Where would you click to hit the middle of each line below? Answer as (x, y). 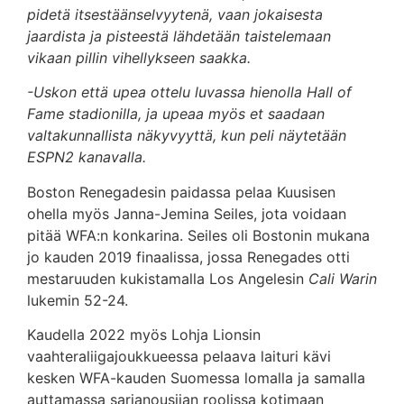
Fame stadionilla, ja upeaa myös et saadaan (176, 114)
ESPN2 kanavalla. (87, 157)
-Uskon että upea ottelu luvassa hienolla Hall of (189, 92)
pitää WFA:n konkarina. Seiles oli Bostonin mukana (198, 235)
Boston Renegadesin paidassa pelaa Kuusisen (181, 192)
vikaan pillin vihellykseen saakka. (139, 57)
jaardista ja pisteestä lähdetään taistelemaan (179, 36)
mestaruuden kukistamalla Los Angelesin (168, 278)
